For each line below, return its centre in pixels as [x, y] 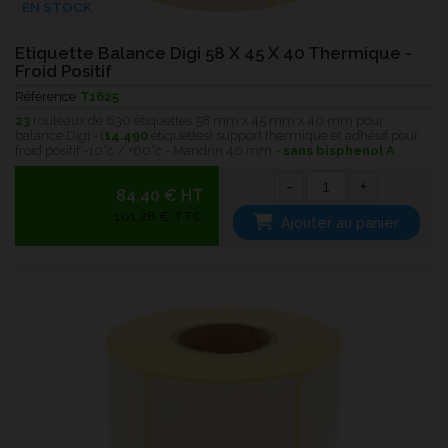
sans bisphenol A [339, 150]
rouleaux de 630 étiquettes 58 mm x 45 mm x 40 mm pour [207, 120]
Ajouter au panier [340, 222]
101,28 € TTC [158, 215]
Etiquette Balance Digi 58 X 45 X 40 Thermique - [213, 52]
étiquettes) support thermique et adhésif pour [283, 135]
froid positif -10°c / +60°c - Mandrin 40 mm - [149, 150]
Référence [45, 96]
